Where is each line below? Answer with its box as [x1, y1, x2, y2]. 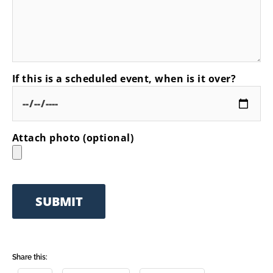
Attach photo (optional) [12, 131, 134, 144]
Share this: [12, 253, 48, 262]
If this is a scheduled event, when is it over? [12, 72, 236, 85]
